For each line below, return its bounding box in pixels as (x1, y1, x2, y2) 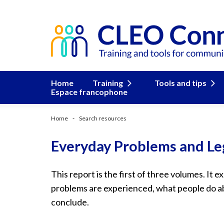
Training (92, 78, 123, 87)
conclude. (51, 196, 89, 207)
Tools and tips (154, 78, 206, 87)
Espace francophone (51, 87, 127, 96)
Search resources (79, 114, 126, 122)
